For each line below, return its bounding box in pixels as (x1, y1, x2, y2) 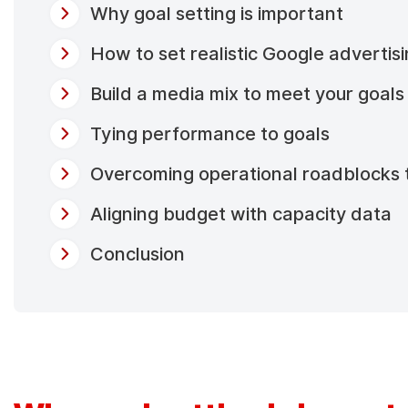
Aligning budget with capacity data (89, 202, 392, 225)
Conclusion (89, 242, 185, 265)
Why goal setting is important (89, 2, 343, 25)
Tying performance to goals (89, 122, 330, 145)
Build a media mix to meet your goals (89, 82, 404, 105)
